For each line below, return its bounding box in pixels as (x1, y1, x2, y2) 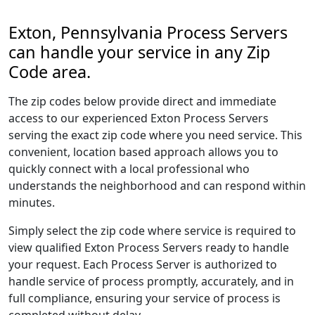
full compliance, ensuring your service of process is (8, 290, 281, 306)
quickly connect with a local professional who (8, 161, 250, 176)
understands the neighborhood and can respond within (8, 178, 306, 193)
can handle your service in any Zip (8, 41, 270, 63)
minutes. (8, 195, 55, 210)
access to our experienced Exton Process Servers (8, 110, 269, 126)
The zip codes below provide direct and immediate (8, 94, 276, 109)
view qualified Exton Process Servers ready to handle (8, 240, 289, 255)
